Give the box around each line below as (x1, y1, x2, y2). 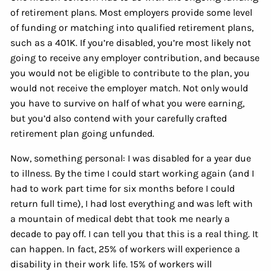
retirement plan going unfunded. (10, 127, 157, 139)
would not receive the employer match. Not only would (10, 82, 249, 94)
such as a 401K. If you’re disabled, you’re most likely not (10, 36, 252, 48)
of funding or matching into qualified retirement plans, (10, 21, 254, 33)
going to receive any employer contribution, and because (10, 51, 260, 64)
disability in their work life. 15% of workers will (10, 258, 212, 270)
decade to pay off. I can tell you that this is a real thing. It (10, 227, 259, 240)
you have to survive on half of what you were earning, (10, 97, 245, 109)
